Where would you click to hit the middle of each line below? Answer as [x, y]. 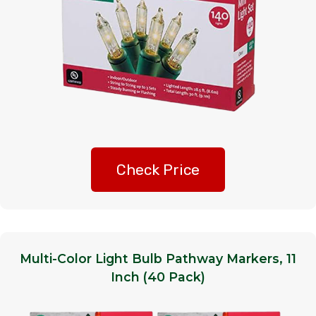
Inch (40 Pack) [158, 277]
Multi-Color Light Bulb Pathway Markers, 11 [158, 259]
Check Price [158, 170]
